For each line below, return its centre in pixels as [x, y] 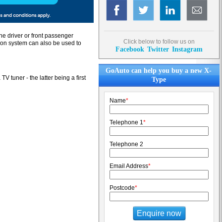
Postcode [122, 188]
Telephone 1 [126, 122]
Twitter [158, 49]
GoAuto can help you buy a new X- [159, 71]
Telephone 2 [126, 144]
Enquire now [159, 213]
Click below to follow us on [159, 42]
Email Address [129, 166]
